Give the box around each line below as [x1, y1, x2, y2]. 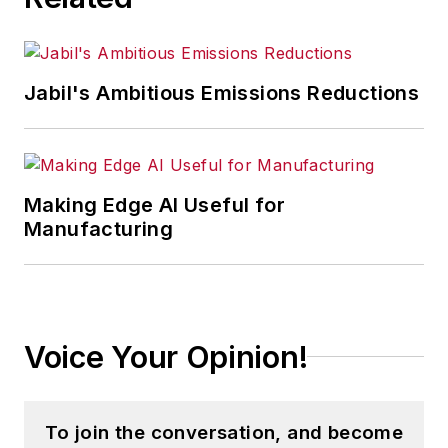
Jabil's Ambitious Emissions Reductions [24, 80, 420, 105]
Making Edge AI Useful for [24, 192, 285, 217]
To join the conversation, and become [44, 420, 404, 444]
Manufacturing [24, 216, 174, 241]
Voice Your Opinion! [24, 338, 308, 375]
